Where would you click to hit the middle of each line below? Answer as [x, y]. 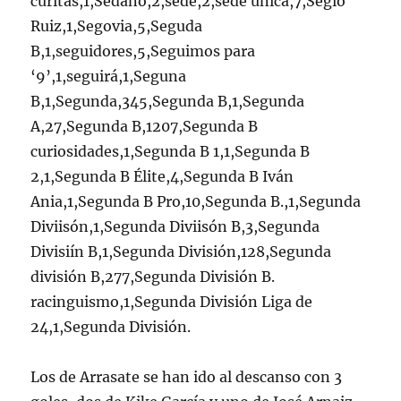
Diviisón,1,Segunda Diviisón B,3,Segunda [175, 226]
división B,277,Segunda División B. [153, 276]
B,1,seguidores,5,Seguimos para [143, 51]
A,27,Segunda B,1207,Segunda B [145, 126]
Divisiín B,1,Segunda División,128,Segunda [181, 251]
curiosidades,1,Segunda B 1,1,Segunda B [171, 151]
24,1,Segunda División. [111, 326]
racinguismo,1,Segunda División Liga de [172, 301]
